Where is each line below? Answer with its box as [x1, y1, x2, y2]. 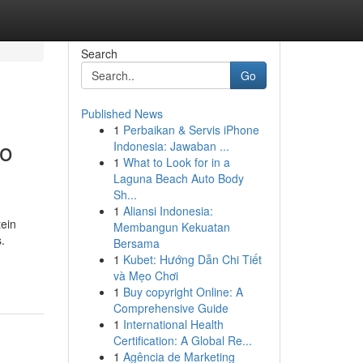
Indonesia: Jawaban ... [113, 138, 229, 154]
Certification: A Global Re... [113, 332, 252, 348]
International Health [122, 316, 224, 332]
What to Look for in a [122, 154, 230, 170]
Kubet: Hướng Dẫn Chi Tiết [122, 251, 262, 267]
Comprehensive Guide [113, 300, 228, 316]
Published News [80, 105, 163, 122]
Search [80, 45, 117, 62]
